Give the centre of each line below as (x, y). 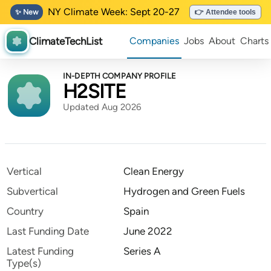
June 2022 (148, 231)
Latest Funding (40, 251)
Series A (142, 251)
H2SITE (95, 91)
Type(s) (24, 263)
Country (25, 211)
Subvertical (32, 191)
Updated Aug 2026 (102, 107)
